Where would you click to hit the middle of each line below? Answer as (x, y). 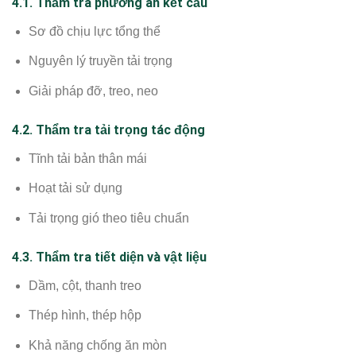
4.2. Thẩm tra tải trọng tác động (108, 130)
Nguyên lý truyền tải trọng (100, 61)
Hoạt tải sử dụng (75, 188)
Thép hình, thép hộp (85, 315)
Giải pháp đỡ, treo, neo (93, 91)
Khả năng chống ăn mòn (97, 345)
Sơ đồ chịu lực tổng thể (94, 31)
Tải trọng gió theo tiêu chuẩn (108, 218)
